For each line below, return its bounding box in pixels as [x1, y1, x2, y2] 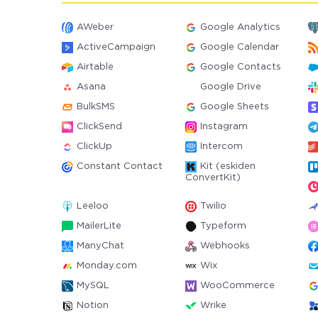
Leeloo [77, 202, 109, 210]
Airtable [77, 63, 114, 71]
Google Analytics [199, 23, 280, 31]
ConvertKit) [185, 174, 241, 182]
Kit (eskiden [199, 163, 256, 170]
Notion [77, 302, 109, 309]
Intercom [199, 143, 243, 150]
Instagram [199, 123, 248, 131]
